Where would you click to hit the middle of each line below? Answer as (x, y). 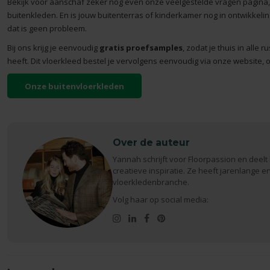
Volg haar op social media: (160, 200)
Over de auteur (151, 143)
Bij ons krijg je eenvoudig (53, 47)
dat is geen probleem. (47, 28)
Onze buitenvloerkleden (74, 86)
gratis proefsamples (141, 47)
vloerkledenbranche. (151, 182)
